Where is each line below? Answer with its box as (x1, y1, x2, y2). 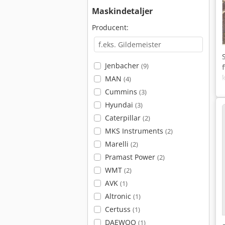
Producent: (92, 23, 129, 32)
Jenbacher (104, 61, 141, 70)
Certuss (104, 204, 133, 214)
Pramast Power (104, 152, 157, 162)
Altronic (104, 191, 133, 201)
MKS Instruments (104, 126, 165, 136)
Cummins (104, 87, 139, 96)
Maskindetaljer (92, 6, 153, 17)
